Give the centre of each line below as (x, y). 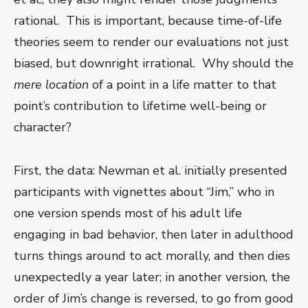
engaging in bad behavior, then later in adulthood (154, 235)
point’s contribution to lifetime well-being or (140, 106)
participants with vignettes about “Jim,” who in (144, 192)
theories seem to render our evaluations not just (151, 42)
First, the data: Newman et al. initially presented (151, 171)
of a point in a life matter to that (183, 85)
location (67, 85)
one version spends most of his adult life (128, 213)
